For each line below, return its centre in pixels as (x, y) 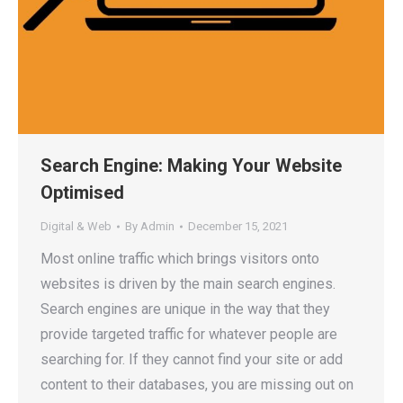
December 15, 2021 (238, 226)
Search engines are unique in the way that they (185, 309)
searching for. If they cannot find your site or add (192, 359)
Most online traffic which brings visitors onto (180, 259)
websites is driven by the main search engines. (188, 284)
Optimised (85, 193)
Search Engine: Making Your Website (191, 166)
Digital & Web (76, 226)
